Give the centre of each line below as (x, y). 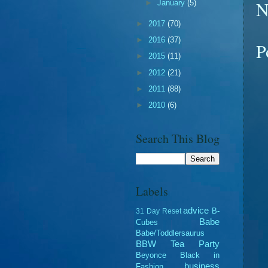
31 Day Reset (159, 211)
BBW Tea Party (178, 243)
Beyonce (151, 255)
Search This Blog (178, 138)
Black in (200, 255)
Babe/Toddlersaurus (170, 233)
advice (196, 210)
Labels (152, 191)
